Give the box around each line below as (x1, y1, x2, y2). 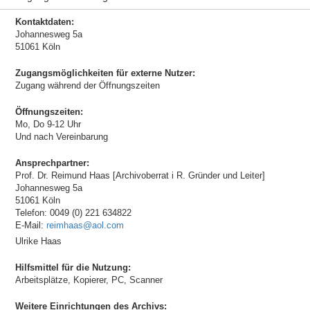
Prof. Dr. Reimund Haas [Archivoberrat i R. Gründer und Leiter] (15, 170, 265, 181)
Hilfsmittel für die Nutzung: (15, 262, 131, 273)
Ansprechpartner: (15, 158, 89, 168)
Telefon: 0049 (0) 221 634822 (15, 208, 131, 218)
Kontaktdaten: (15, 17, 74, 27)
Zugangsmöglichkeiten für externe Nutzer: (15, 68, 195, 78)
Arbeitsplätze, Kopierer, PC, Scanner (15, 275, 163, 285)
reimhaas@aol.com (46, 220, 124, 230)
